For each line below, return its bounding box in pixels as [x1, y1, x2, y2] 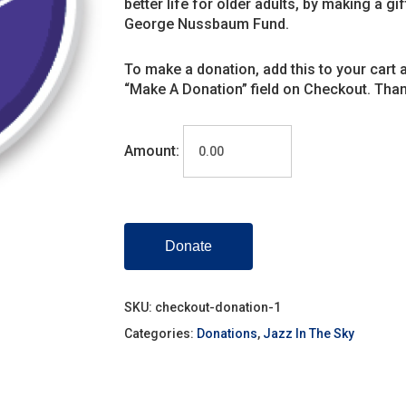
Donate [164, 238, 212, 254]
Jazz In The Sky [262, 326, 354, 341]
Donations [196, 326, 257, 341]
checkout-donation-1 [154, 300, 281, 314]
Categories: [123, 326, 197, 341]
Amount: [123, 142, 179, 159]
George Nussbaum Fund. [123, 15, 289, 33]
